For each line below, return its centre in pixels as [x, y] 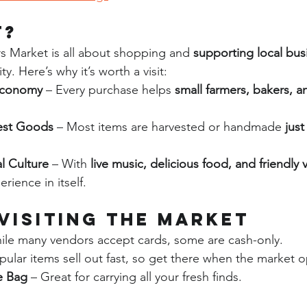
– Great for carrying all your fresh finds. [135, 277]
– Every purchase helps [109, 90]
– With [70, 164]
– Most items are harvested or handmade [169, 127]
